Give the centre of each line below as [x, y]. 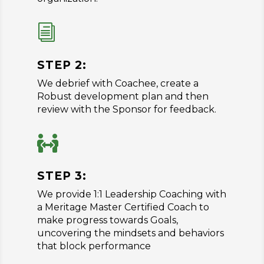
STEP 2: [62, 65]
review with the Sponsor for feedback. [126, 109]
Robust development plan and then [123, 96]
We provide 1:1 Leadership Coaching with [131, 194]
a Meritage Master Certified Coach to [123, 207]
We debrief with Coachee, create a [118, 83]
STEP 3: [62, 176]
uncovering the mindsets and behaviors [130, 233]
